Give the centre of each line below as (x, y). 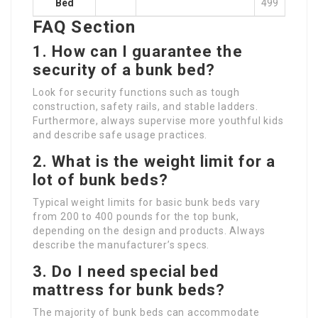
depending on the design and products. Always (149, 230)
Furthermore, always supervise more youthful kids (158, 120)
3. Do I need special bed (126, 271)
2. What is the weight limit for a (154, 161)
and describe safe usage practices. (120, 135)
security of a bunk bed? (124, 70)
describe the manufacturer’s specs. (121, 245)
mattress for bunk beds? (129, 290)
